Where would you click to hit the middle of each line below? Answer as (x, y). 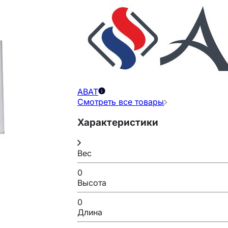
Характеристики (118, 122)
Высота (92, 182)
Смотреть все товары (121, 102)
